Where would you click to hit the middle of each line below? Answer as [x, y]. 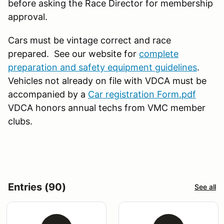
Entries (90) [37, 187]
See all [205, 187]
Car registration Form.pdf [142, 94]
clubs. [23, 121]
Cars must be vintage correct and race [89, 40]
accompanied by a [48, 94]
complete [159, 53]
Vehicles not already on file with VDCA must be [107, 80]
